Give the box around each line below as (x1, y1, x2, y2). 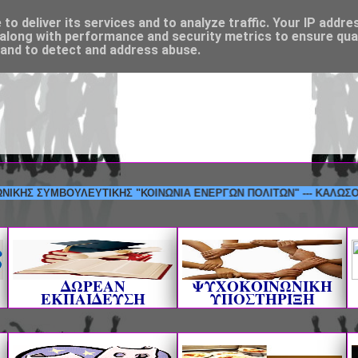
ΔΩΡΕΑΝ (60, 275, 125, 296)
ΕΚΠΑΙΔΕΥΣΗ (40, 288, 145, 309)
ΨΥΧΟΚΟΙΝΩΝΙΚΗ (192, 275, 332, 296)
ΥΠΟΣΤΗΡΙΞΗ (209, 288, 315, 309)
